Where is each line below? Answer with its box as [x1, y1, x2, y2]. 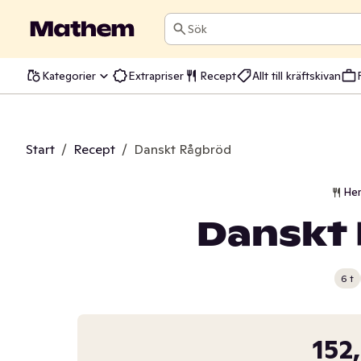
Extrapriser [128, 68, 184, 83]
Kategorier [42, 68, 96, 83]
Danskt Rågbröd [134, 141, 231, 157]
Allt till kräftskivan [252, 68, 341, 83]
